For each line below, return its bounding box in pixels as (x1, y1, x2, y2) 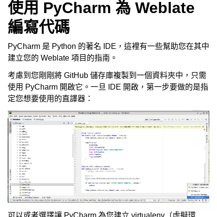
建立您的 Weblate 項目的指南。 (8, 54, 118, 62)
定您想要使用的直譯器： (8, 94, 93, 103)
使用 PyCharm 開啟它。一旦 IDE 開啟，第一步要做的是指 (8, 83, 208, 92)
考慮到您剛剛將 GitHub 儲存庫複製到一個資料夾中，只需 (8, 71, 206, 80)
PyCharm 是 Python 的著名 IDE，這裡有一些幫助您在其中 (8, 42, 209, 51)
